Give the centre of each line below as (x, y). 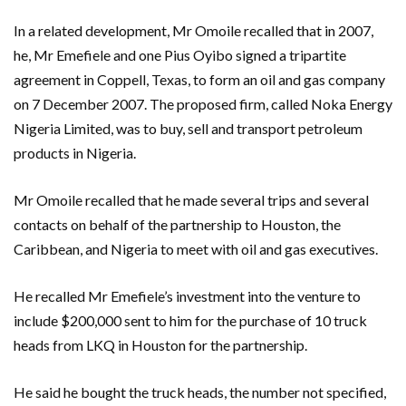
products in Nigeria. (75, 152)
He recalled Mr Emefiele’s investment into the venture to (187, 295)
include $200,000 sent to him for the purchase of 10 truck (190, 320)
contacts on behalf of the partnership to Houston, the (177, 224)
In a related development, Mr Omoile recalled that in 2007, (193, 30)
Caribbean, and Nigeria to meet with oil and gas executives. (196, 248)
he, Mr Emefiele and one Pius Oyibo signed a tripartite (180, 54)
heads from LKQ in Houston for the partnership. (160, 344)
